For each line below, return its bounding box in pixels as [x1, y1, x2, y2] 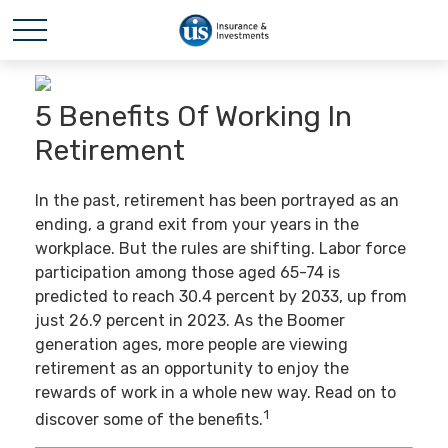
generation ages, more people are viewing [35, 335, 348, 355]
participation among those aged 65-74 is [35, 263, 340, 283]
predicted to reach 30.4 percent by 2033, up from [35, 287, 407, 307]
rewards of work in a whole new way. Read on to [35, 383, 396, 403]
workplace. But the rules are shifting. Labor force [35, 239, 406, 259]
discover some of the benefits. [35, 410, 263, 430]
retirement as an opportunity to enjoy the [35, 359, 349, 379]
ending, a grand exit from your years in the [35, 215, 359, 235]
